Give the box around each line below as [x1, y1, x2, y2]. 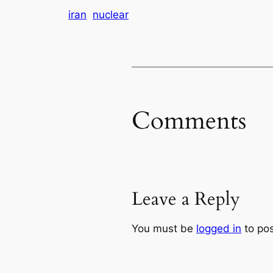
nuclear [93, 8, 129, 21]
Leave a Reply [132, 186, 240, 211]
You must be [132, 222, 196, 235]
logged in [196, 222, 241, 235]
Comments [132, 104, 246, 138]
